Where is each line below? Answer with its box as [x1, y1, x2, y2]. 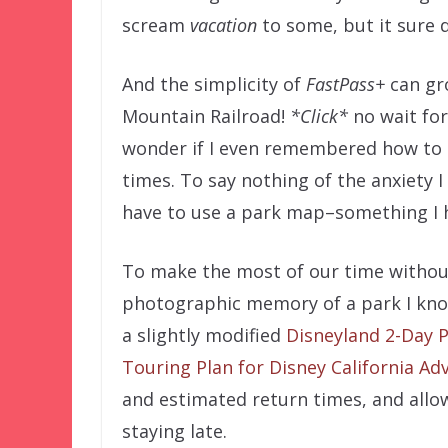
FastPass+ [306, 72, 385, 97]
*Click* [290, 104, 348, 129]
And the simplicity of [122, 72, 306, 97]
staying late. [122, 419, 227, 444]
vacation [190, 13, 257, 38]
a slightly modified [122, 323, 286, 348]
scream [122, 13, 190, 38]
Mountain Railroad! [122, 104, 290, 129]
